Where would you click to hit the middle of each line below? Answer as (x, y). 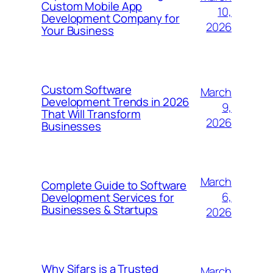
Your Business (78, 30)
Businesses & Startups (100, 209)
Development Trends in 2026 (115, 101)
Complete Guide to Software (114, 185)
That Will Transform (91, 114)
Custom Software (87, 89)
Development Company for (111, 18)
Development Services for (108, 197)
